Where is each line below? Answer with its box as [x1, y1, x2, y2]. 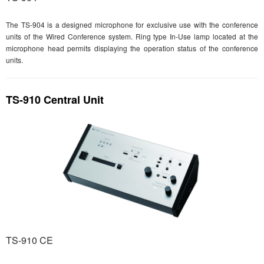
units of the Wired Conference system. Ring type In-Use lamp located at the [6, 31, 258, 42]
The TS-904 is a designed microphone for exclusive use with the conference [6, 19, 258, 30]
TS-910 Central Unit [6, 92, 104, 108]
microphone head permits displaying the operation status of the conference [6, 43, 258, 54]
